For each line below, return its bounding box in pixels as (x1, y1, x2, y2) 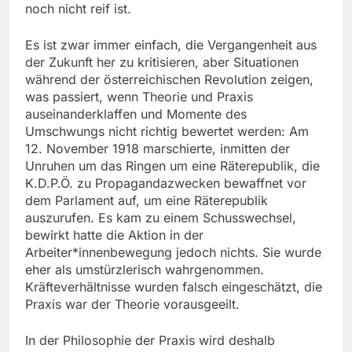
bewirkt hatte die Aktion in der (25, 226, 203, 243)
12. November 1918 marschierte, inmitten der (25, 140, 290, 156)
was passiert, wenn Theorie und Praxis (25, 88, 253, 104)
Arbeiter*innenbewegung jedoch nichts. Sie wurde (25, 244, 321, 260)
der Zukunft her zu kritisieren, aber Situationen (25, 53, 299, 70)
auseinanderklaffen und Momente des (25, 105, 247, 122)
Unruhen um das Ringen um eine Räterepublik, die (25, 157, 320, 174)
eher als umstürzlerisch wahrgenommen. (25, 261, 264, 277)
